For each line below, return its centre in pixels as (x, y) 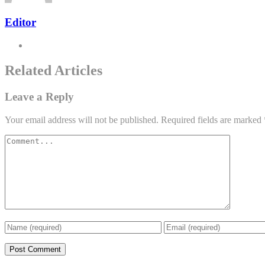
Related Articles (54, 71)
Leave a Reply (39, 96)
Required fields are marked (212, 119)
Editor (20, 22)
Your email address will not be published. (82, 119)
